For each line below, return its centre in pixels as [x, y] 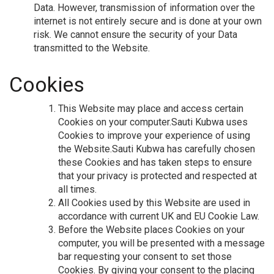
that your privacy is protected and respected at [157, 176]
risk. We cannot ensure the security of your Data [135, 34]
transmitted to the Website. [92, 48]
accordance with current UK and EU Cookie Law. [159, 216]
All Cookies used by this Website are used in [154, 202]
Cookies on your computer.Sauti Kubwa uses [153, 122]
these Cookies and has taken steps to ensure [155, 162]
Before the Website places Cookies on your [151, 229]
